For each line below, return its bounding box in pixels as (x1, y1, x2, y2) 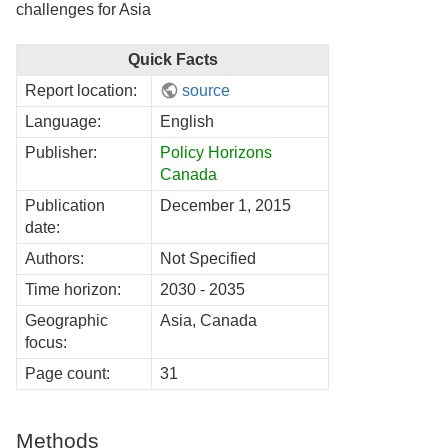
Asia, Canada (160, 311, 257, 329)
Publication (25, 196, 105, 214)
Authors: (25, 249, 84, 267)
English (160, 112, 214, 130)
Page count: (25, 364, 110, 382)
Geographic (25, 311, 108, 329)
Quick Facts (127, 50, 218, 68)
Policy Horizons (160, 143, 272, 161)
